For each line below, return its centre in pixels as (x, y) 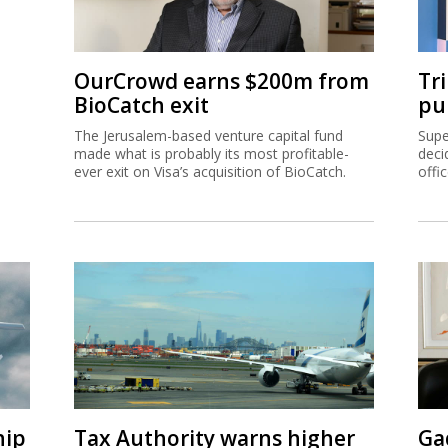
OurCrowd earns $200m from (221, 80)
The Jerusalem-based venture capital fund (208, 135)
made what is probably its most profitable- (211, 153)
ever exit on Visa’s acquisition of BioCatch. (210, 171)
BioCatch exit (141, 104)
